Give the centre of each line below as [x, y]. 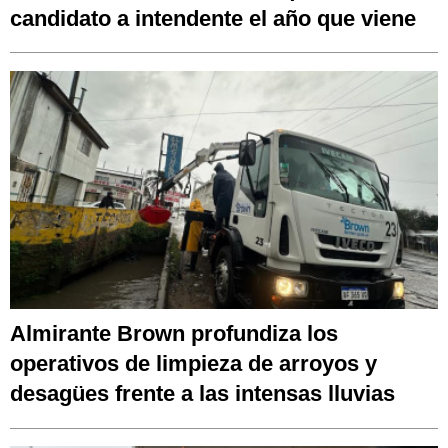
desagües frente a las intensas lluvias [202, 394]
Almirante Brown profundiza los [174, 334]
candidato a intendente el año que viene [213, 18]
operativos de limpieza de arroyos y [193, 364]
